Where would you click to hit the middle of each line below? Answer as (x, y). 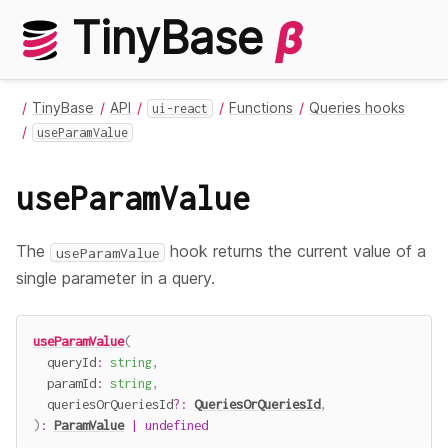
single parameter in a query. (115, 278)
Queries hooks (357, 107)
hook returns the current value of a (296, 251)
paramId (64, 382)
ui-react (180, 108)
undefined (176, 424)
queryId (64, 361)
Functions (261, 107)
